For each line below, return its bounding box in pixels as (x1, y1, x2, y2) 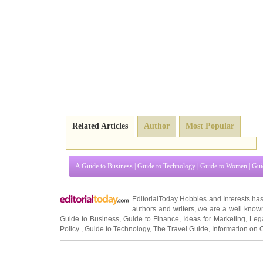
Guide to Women (200, 162, 247, 170)
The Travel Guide (153, 225, 208, 233)
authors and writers (132, 205, 194, 213)
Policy (60, 225, 81, 233)
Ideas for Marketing (183, 215, 245, 223)
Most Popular (186, 122, 234, 130)
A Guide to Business (75, 162, 133, 170)
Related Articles (72, 122, 128, 130)
